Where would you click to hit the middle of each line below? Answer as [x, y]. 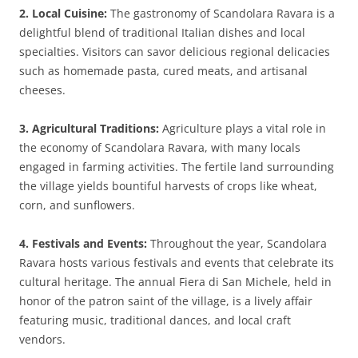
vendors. [42, 339]
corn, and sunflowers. [77, 205]
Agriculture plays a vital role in [243, 128]
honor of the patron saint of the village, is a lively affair [166, 301]
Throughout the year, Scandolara [237, 243]
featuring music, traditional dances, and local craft [155, 320]
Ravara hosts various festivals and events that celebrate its [177, 263]
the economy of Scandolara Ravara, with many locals [160, 147]
